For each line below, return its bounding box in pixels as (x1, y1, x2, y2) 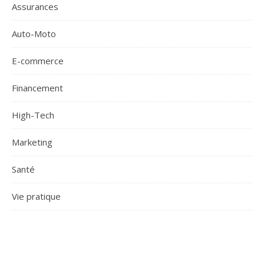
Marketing (12, 136, 52, 148)
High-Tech (12, 109, 54, 121)
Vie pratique (12, 190, 61, 203)
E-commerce (12, 55, 64, 67)
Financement (12, 82, 63, 94)
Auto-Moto (12, 28, 56, 40)
